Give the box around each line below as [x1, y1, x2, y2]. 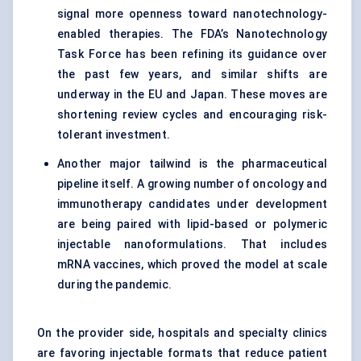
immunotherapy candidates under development [57, 197, 327, 211]
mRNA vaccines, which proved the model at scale [57, 258, 327, 272]
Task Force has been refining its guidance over [57, 48, 327, 61]
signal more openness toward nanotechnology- [57, 7, 327, 21]
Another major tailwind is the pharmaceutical [57, 157, 327, 171]
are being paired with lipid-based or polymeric [57, 218, 327, 231]
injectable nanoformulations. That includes [57, 238, 327, 251]
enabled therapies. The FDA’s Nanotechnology [57, 27, 327, 41]
